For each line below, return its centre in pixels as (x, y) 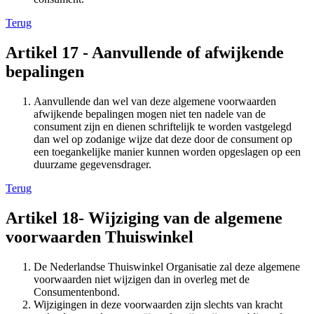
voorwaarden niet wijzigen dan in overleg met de (142, 279)
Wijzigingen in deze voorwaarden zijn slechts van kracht (158, 304)
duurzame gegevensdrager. (93, 164)
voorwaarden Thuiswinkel (100, 237)
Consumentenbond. (77, 292)
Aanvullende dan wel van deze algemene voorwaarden (155, 101)
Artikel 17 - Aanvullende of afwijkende (145, 52)
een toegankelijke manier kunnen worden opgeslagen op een (167, 151)
